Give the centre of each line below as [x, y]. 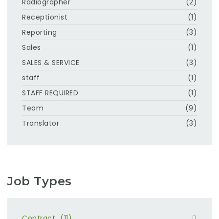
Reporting [40, 32]
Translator [41, 123]
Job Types [40, 181]
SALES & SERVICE [51, 62]
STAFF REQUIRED [50, 93]
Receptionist [45, 17]
